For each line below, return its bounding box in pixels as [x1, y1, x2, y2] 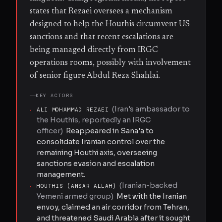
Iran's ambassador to [114, 104, 190, 113]
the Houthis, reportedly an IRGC [37, 115, 151, 124]
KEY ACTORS [36, 92, 73, 99]
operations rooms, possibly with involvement [30, 58, 191, 67]
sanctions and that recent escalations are [30, 33, 173, 41]
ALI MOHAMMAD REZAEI [37, 106, 109, 113]
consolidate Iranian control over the [37, 137, 165, 146]
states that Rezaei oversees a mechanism [30, 7, 172, 15]
